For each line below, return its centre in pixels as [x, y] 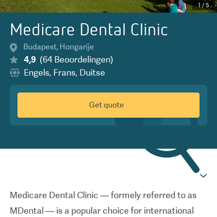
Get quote [107, 105]
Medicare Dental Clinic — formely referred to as [103, 195]
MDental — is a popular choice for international [102, 210]
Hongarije [77, 47]
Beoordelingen [82, 59]
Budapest [40, 47]
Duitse [92, 72]
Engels [37, 72]
